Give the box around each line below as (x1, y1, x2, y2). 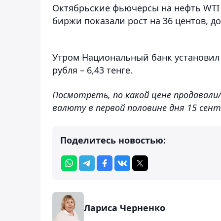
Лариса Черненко (84, 201, 165, 214)
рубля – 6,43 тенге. (52, 64, 133, 76)
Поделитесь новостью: (60, 134, 166, 146)
